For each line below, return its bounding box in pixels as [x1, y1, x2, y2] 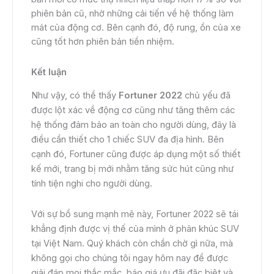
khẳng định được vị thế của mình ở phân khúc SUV [31, 223, 239, 234]
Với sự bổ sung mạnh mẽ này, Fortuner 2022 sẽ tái [31, 208, 239, 220]
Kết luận [31, 66, 67, 78]
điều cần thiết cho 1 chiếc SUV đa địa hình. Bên [31, 134, 224, 146]
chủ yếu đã [185, 90, 231, 102]
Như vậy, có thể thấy [31, 90, 119, 102]
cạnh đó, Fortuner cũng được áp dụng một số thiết [31, 149, 240, 160]
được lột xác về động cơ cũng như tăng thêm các [31, 105, 235, 116]
